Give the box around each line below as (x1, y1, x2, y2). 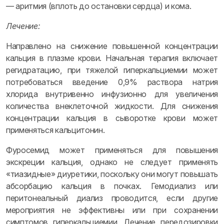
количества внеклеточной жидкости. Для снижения (6, 101, 218, 111)
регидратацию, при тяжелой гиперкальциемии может (6, 65, 218, 75)
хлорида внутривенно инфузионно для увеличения (6, 89, 218, 99)
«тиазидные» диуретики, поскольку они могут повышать (6, 169, 218, 179)
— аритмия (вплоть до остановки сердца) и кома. (6, 1, 191, 11)
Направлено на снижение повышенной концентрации (6, 41, 218, 51)
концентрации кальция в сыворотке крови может (6, 113, 218, 123)
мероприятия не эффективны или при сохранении (6, 205, 218, 215)
